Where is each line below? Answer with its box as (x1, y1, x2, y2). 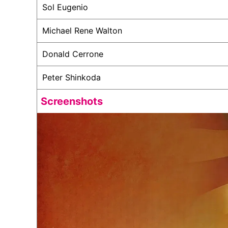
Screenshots (41, 95, 103, 107)
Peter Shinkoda (42, 72, 101, 82)
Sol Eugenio (42, 2, 88, 12)
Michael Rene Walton (42, 25, 122, 36)
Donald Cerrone (42, 48, 103, 59)
